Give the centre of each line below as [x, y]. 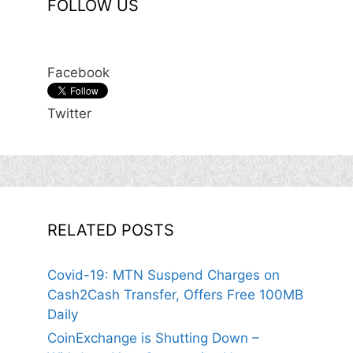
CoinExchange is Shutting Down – [153, 338]
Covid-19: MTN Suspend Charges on [163, 275]
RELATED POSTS [111, 230]
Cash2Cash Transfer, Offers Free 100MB [175, 295]
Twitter [69, 113]
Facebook [78, 72]
